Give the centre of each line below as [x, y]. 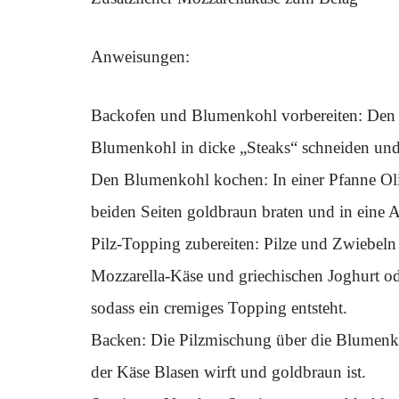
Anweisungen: [140, 57]
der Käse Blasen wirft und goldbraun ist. [228, 372]
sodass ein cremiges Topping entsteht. [219, 308]
